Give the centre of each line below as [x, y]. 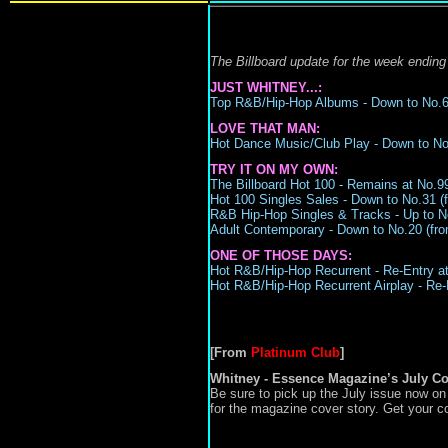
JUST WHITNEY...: [265, 87]
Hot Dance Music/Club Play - [295, 143]
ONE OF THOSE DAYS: [280, 255]
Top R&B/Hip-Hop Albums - [290, 102]
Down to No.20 [381, 229]
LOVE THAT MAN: [264, 128]
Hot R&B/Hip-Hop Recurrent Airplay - [317, 285]
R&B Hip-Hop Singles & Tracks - [306, 214]
